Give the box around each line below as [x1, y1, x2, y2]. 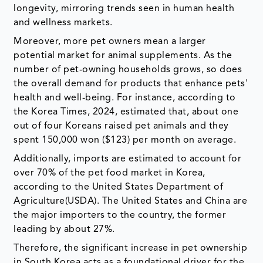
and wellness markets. [14, 18, 113, 28]
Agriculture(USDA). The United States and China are [14, 197, 248, 207]
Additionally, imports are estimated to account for [14, 154, 242, 164]
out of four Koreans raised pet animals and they [14, 122, 229, 131]
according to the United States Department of [14, 183, 224, 193]
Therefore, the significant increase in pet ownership [14, 244, 248, 254]
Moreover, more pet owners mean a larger [14, 37, 206, 47]
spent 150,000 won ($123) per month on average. [14, 136, 237, 146]
